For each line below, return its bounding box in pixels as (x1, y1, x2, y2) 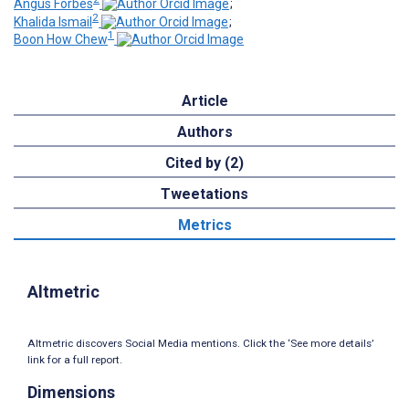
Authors (176, 123, 233, 142)
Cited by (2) (165, 154, 244, 173)
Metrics (177, 216, 232, 235)
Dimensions (27, 383, 115, 403)
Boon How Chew (14, 32, 108, 47)
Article (181, 92, 228, 110)
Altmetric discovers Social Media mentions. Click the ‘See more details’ (27, 337, 373, 351)
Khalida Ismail (14, 14, 92, 29)
